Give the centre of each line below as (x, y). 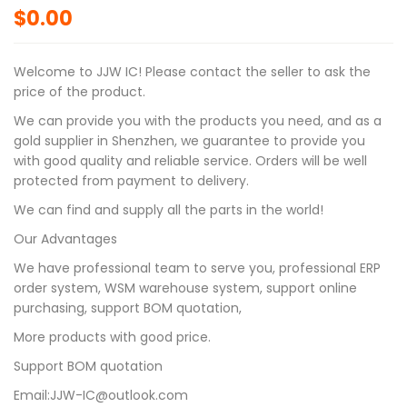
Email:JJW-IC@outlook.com (101, 396)
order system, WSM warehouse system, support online (185, 288)
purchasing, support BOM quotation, (128, 308)
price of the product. (79, 92)
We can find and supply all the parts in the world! (169, 210)
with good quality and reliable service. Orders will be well (190, 161)
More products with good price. (112, 338)
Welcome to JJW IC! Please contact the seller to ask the (192, 72)
